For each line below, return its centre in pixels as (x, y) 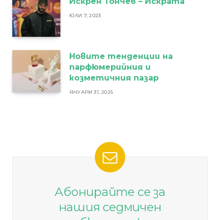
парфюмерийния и (110, 67)
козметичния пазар (114, 78)
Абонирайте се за (110, 192)
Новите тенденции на (121, 56)
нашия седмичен (110, 207)
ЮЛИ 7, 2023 (85, 16)
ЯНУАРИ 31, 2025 (91, 92)
